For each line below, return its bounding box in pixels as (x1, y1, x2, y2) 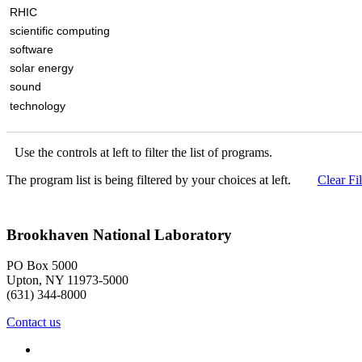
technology (9, 99, 65, 112)
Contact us (6, 315, 61, 330)
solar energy (9, 61, 74, 75)
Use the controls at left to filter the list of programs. (15, 145, 272, 159)
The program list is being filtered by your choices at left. (6, 172, 294, 187)
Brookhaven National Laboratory (6, 225, 232, 243)
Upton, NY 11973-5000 (6, 273, 128, 288)
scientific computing (9, 23, 110, 37)
